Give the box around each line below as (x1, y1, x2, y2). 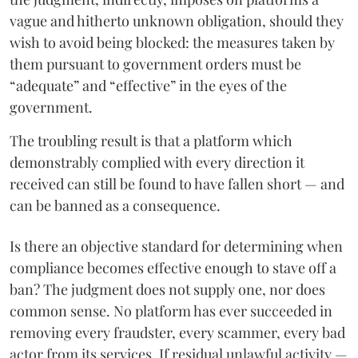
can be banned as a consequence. (10, 195, 221, 215)
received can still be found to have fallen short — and (10, 173, 344, 193)
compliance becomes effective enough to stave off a (10, 257, 336, 277)
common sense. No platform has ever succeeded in (10, 300, 332, 320)
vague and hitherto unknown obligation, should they (10, 10, 344, 30)
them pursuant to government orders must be (10, 54, 301, 74)
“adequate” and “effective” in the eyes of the (10, 75, 287, 95)
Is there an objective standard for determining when (10, 236, 343, 256)
